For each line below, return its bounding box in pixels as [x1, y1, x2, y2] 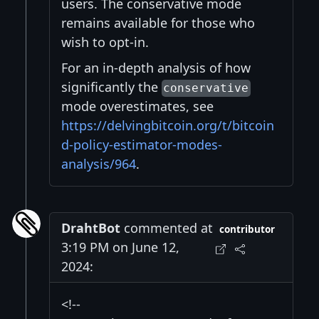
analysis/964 [61, 155, 136, 173]
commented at [120, 219, 213, 237]
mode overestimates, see [61, 98, 214, 115]
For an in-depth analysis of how [61, 59, 251, 77]
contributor [219, 223, 276, 236]
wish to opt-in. [61, 33, 149, 51]
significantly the [61, 78, 162, 96]
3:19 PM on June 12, [61, 239, 179, 256]
